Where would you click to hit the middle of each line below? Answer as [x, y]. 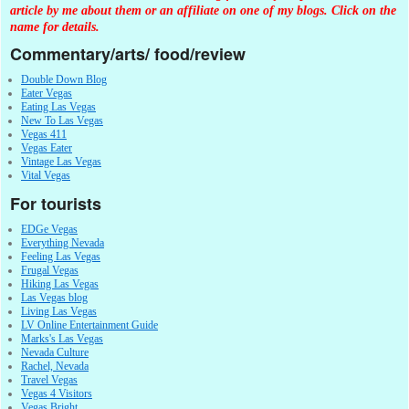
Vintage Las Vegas [61, 162]
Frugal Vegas [50, 271]
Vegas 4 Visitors [57, 394]
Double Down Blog [64, 80]
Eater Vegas [47, 94]
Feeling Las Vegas [61, 257]
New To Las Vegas [62, 121]
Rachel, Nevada [55, 367]
